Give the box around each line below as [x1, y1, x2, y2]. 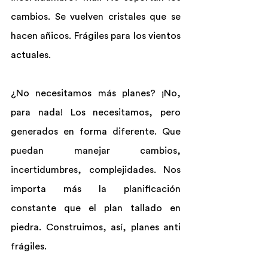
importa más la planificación [11, 184, 181, 194]
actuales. [11, 50, 51, 60]
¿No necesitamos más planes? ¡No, [11, 89, 181, 98]
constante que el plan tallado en [11, 203, 181, 213]
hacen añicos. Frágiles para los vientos [11, 31, 181, 41]
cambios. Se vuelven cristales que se [11, 12, 181, 22]
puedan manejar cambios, [11, 146, 181, 156]
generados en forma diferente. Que [11, 127, 181, 136]
